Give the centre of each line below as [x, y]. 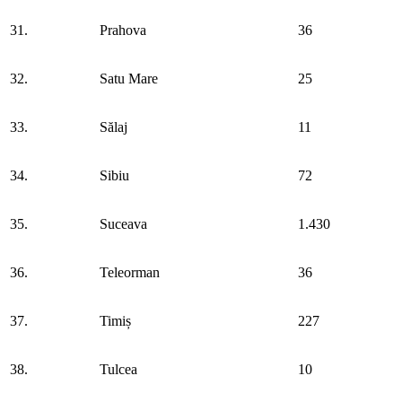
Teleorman [130, 272]
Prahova [123, 30]
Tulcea [118, 369]
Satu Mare [129, 78]
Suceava [123, 223]
